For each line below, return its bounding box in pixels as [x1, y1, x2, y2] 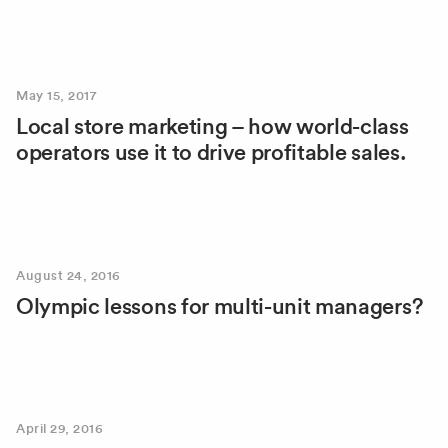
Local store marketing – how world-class [16, 112, 409, 141]
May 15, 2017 [16, 87, 97, 104]
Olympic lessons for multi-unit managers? [16, 291, 423, 320]
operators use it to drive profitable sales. [16, 138, 407, 167]
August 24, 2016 [16, 266, 121, 283]
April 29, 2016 [16, 419, 104, 436]
